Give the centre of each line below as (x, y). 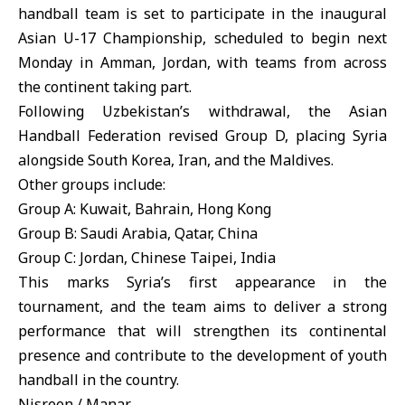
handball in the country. (99, 380)
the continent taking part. (105, 87)
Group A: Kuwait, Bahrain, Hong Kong (145, 209)
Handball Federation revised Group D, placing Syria (202, 136)
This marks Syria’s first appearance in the (202, 282)
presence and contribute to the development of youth (202, 355)
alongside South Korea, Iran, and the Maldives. (176, 160)
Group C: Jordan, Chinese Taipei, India (147, 258)
